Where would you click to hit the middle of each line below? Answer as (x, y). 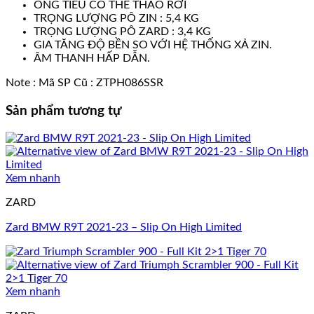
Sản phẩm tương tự (63, 111)
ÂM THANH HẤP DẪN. (92, 58)
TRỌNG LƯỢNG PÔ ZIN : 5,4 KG (116, 18)
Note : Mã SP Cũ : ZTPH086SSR (84, 82)
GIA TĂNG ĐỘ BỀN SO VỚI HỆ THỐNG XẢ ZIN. (153, 45)
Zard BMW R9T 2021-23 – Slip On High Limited (124, 227)
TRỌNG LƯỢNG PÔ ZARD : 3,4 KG (122, 31)
